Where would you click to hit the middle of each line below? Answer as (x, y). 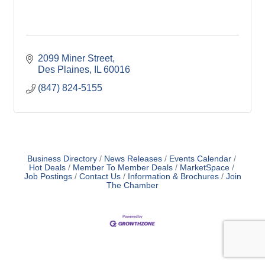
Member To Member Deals (122, 168)
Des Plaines (64, 70)
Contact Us (100, 177)
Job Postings (48, 177)
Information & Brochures (173, 177)
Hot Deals (47, 168)
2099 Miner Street (75, 58)
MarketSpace (204, 168)
